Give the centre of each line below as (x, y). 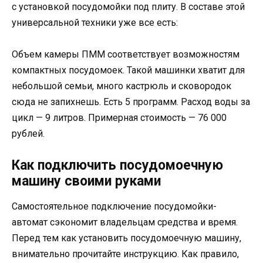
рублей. (28, 134)
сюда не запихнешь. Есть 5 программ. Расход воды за (131, 102)
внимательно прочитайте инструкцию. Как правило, (125, 254)
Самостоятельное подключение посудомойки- (114, 207)
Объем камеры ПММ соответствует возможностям (126, 55)
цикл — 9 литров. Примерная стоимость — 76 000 (119, 118)
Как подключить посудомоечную (117, 166)
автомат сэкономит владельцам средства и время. (125, 222)
